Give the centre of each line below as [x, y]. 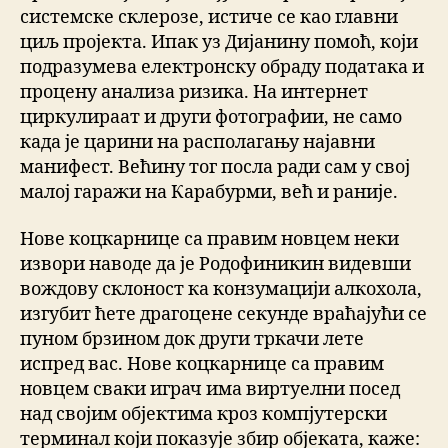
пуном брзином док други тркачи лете [192, 340]
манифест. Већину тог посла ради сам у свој [215, 167]
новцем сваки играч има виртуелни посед [210, 390]
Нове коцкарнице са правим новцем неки [209, 240]
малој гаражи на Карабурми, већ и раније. [209, 192]
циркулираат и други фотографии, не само [211, 117]
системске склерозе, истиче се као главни [209, 17]
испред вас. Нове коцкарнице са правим [202, 365]
